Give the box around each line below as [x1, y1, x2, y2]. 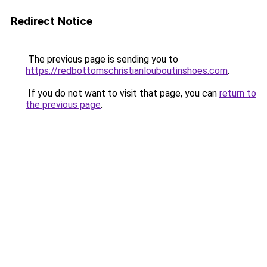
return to [219, 88, 256, 99]
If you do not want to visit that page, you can [26, 88, 219, 99]
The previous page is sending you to [26, 54, 178, 65]
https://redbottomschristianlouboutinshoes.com [26, 65, 228, 76]
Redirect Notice [11, 14, 92, 28]
